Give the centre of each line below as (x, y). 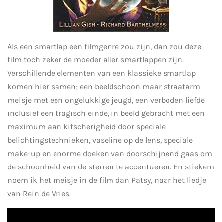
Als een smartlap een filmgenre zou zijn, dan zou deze (104, 47)
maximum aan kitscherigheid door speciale (86, 127)
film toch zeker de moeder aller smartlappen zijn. (96, 60)
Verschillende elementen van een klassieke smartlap (102, 73)
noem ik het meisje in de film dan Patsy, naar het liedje (107, 180)
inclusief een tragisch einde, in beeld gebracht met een (106, 113)
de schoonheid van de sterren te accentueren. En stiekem (111, 167)
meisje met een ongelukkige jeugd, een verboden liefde (106, 100)
